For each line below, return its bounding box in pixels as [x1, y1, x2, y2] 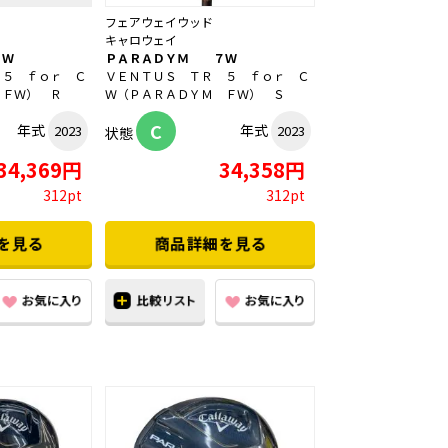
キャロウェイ [105, 31, 177, 49]
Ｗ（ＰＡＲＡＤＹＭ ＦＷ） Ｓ [105, 85, 285, 103]
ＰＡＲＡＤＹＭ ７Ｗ [105, 49, 237, 67]
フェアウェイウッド [105, 13, 213, 31]
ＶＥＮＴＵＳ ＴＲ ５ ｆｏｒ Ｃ [105, 67, 309, 85]
